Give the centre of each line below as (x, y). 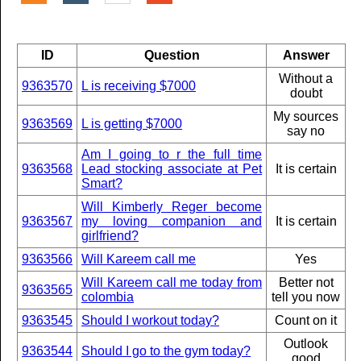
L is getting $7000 (132, 124)
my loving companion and (172, 221)
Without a (306, 79)
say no (306, 131)
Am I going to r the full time (172, 154)
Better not (306, 282)
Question (172, 55)
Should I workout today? (150, 320)
